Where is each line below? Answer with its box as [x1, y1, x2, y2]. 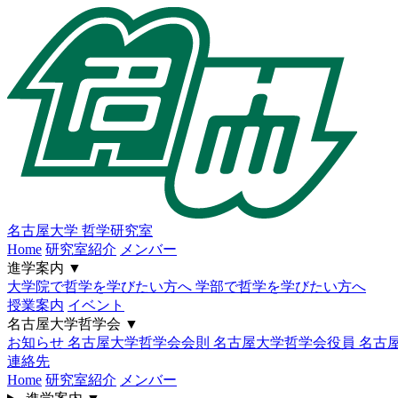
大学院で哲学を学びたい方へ [7, 279, 195, 294]
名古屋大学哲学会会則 [68, 335, 213, 350]
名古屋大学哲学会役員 [213, 335, 359, 350]
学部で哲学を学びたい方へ [195, 279, 366, 294]
